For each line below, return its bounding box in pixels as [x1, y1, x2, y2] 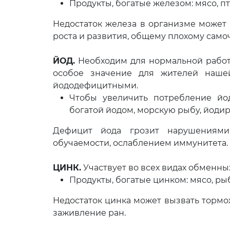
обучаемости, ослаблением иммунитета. [53, 138, 228, 148]
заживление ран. [53, 208, 126, 218]
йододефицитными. [53, 81, 138, 90]
